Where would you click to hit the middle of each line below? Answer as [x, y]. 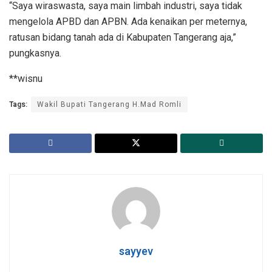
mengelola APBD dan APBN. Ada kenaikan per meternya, [128, 21]
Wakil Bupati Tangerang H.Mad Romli [109, 104]
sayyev [136, 251]
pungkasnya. [35, 53]
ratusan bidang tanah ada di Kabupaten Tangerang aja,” [123, 37]
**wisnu [26, 78]
